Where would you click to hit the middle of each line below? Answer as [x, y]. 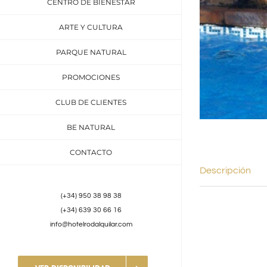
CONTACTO [91, 153]
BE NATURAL [91, 128]
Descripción [225, 170]
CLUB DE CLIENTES [91, 103]
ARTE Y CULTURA [91, 27]
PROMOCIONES [91, 77]
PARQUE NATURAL [91, 52]
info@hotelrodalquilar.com [91, 225]
